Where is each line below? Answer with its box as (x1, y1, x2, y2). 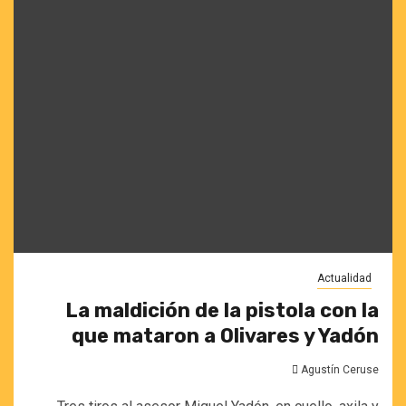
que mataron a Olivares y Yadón (72, 324, 379, 348)
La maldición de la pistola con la (65, 298, 379, 323)
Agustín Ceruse (301, 363, 379, 376)
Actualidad (317, 272, 372, 285)
